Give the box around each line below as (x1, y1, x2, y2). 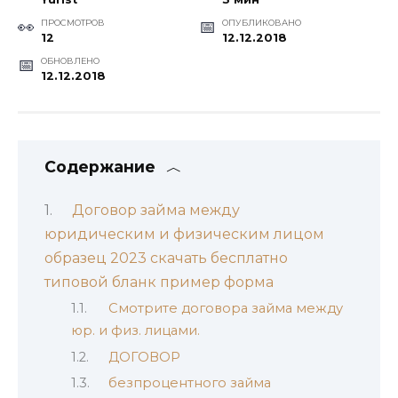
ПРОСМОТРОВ (40, 17, 105, 28)
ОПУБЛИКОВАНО (221, 17, 301, 28)
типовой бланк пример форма (44, 273, 274, 291)
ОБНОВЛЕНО (40, 55, 99, 66)
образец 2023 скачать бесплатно (44, 249, 288, 267)
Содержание (44, 156, 155, 176)
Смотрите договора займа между (107, 300, 343, 317)
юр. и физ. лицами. (71, 322, 200, 339)
